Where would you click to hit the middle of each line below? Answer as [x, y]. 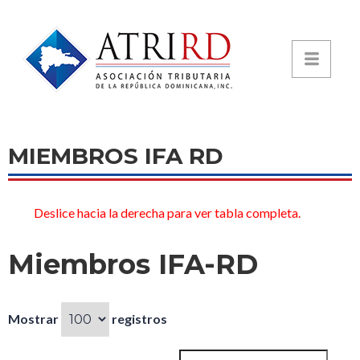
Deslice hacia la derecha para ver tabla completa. [168, 213]
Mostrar [35, 319]
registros [138, 319]
